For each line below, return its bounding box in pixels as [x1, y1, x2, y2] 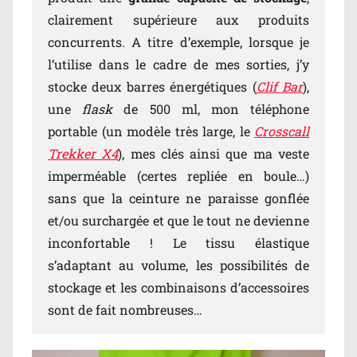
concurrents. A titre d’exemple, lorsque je [48, 33, 309, 50]
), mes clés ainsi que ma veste [118, 144, 310, 162]
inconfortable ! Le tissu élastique [48, 233, 309, 251]
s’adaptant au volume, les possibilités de [48, 256, 309, 273]
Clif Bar [256, 77, 304, 95]
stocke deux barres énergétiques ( [48, 77, 257, 95]
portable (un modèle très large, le [48, 122, 254, 139]
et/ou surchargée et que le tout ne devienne [48, 211, 309, 229]
